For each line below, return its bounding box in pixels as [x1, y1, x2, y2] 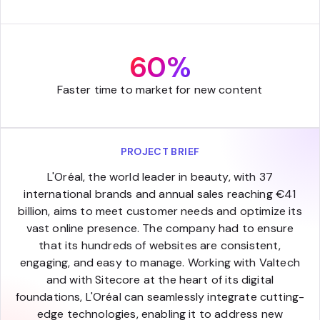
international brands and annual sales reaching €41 [24, 186, 296, 201]
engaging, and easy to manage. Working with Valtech [19, 254, 300, 270]
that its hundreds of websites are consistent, [39, 237, 281, 253]
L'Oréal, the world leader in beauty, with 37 [46, 169, 273, 184]
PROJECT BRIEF [120, 144, 200, 158]
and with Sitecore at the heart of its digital [46, 271, 274, 287]
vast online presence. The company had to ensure [26, 220, 294, 236]
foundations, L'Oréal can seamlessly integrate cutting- [15, 289, 305, 304]
